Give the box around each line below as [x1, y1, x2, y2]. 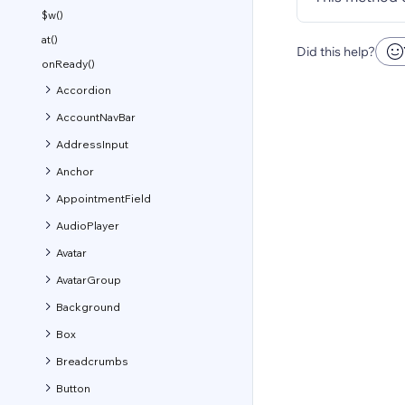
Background [56, 299, 120, 314]
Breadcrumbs [56, 353, 128, 368]
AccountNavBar [56, 109, 136, 124]
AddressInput [56, 137, 128, 151]
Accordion [56, 82, 111, 97]
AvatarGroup [56, 272, 121, 287]
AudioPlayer [56, 218, 119, 232]
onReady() [42, 57, 95, 71]
